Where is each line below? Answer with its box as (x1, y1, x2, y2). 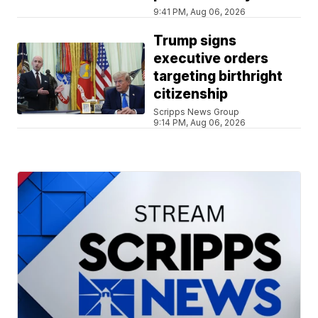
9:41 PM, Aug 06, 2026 (153, 6, 246, 18)
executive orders (153, 50, 269, 67)
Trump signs (153, 33, 237, 50)
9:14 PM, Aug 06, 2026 (153, 117, 246, 128)
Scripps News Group (153, 106, 240, 118)
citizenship (153, 86, 229, 103)
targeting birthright (153, 68, 283, 85)
